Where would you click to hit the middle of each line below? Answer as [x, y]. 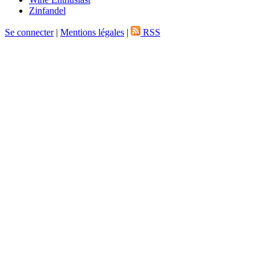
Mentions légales [92, 32]
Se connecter [29, 32]
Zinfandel [47, 10]
